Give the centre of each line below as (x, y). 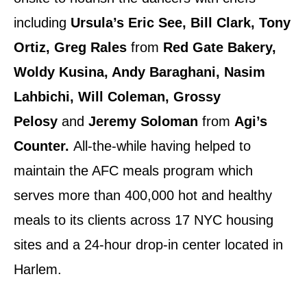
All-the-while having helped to (160, 146)
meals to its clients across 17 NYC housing (144, 220)
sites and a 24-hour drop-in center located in (148, 245)
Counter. (41, 146)
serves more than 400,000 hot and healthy (143, 196)
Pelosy (38, 122)
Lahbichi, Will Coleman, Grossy (117, 97)
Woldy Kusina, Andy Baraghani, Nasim (139, 72)
